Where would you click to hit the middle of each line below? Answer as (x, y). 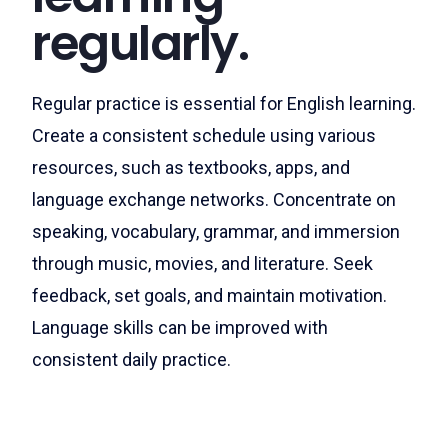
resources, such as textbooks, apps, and (191, 167)
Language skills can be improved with (180, 327)
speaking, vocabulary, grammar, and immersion (216, 231)
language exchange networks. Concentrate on (214, 199)
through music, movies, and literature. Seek (202, 263)
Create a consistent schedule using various (204, 135)
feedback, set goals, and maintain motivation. (209, 295)
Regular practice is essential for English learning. (224, 103)
